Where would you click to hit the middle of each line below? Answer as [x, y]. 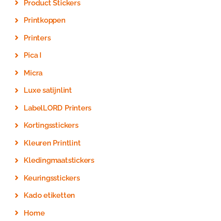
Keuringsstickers [52, 178]
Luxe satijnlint [48, 90]
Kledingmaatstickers [59, 160]
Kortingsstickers [51, 125]
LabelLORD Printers [58, 108]
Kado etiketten [50, 195]
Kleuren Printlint [52, 143]
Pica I [33, 55]
